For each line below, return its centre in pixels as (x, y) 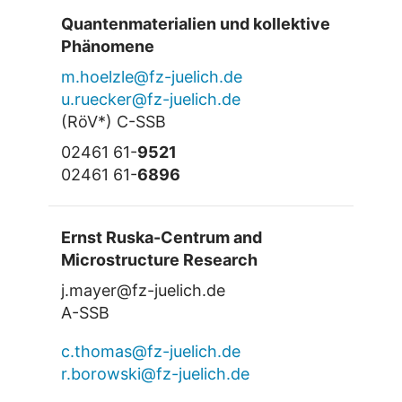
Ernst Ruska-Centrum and (161, 238)
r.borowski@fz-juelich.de (155, 374)
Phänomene (107, 47)
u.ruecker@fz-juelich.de (150, 100)
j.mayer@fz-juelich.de (143, 291)
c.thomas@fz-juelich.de (150, 352)
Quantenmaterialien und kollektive (195, 24)
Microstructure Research (159, 260)
